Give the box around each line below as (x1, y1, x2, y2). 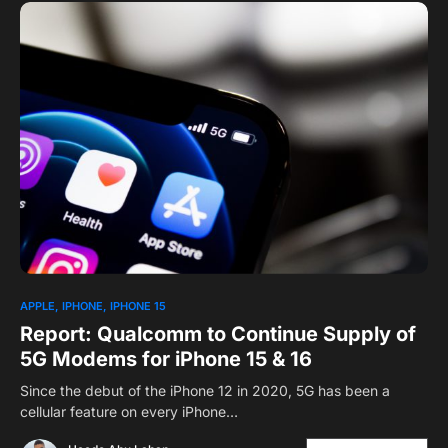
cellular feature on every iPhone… (20, 402, 238, 420)
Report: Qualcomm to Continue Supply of (20, 321, 416, 346)
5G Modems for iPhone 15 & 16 (20, 346, 312, 371)
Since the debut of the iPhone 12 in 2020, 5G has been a (20, 381, 390, 399)
